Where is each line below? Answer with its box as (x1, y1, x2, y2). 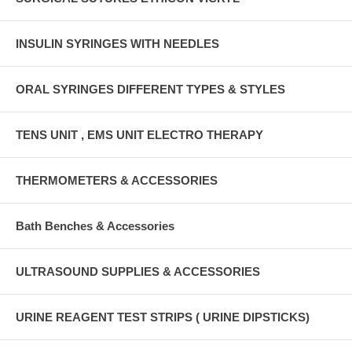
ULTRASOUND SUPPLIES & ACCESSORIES (16, 264, 260, 278)
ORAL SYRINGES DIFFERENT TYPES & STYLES (16, 82, 285, 96)
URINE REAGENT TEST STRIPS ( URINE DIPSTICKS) (16, 310, 310, 324)
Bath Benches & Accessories (16, 218, 174, 233)
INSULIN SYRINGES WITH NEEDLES (16, 36, 219, 50)
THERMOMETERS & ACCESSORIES (16, 173, 218, 187)
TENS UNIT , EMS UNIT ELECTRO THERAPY (16, 127, 263, 141)
